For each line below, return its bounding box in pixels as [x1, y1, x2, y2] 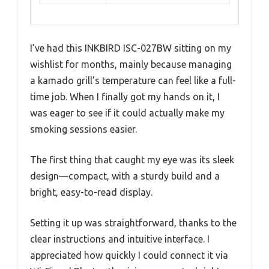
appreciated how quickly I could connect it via [30, 250, 228, 261]
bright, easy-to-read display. [30, 187, 153, 198]
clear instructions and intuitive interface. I [30, 234, 210, 245]
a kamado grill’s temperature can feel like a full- [30, 75, 236, 86]
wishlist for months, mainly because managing [30, 59, 232, 70]
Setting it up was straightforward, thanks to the [30, 217, 237, 229]
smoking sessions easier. [30, 124, 137, 135]
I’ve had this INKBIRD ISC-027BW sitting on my [30, 43, 231, 54]
